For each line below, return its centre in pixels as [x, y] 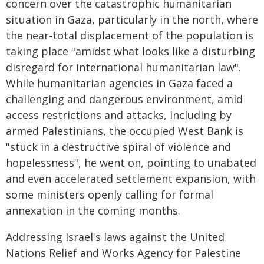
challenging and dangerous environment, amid [124, 99]
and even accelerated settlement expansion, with [131, 179]
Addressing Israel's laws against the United [115, 237]
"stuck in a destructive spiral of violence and [118, 147]
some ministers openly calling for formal [110, 194]
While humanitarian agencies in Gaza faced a [119, 83]
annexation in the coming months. [93, 210]
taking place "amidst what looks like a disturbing [131, 51]
